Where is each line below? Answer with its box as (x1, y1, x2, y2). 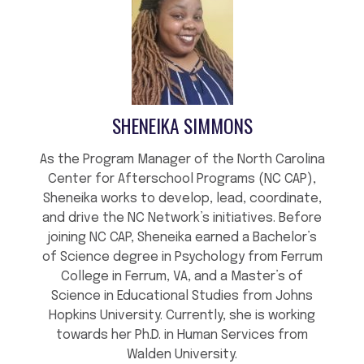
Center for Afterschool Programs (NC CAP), (48, 172, 316, 187)
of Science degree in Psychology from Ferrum (41, 250, 323, 265)
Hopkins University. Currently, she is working (49, 309, 315, 323)
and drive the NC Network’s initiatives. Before (42, 211, 322, 226)
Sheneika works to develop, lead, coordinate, (42, 192, 322, 206)
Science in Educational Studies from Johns (51, 289, 313, 304)
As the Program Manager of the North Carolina (39, 153, 325, 167)
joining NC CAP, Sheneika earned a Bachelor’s (47, 231, 317, 245)
